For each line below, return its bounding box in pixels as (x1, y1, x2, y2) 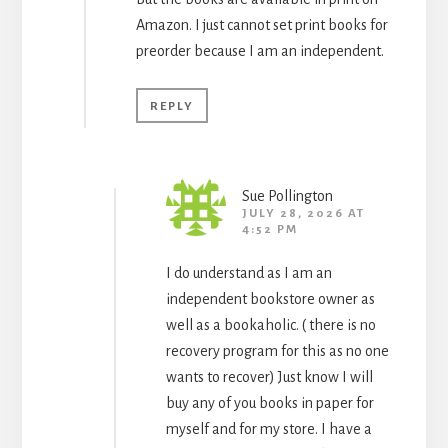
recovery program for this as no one (165, 342, 389, 359)
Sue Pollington (241, 187, 333, 204)
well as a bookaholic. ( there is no (165, 316, 376, 333)
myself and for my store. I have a (165, 420, 372, 437)
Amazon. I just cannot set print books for (135, 16, 388, 33)
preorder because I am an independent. (135, 42, 384, 59)
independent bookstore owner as (165, 290, 375, 307)
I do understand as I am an (165, 264, 332, 281)
